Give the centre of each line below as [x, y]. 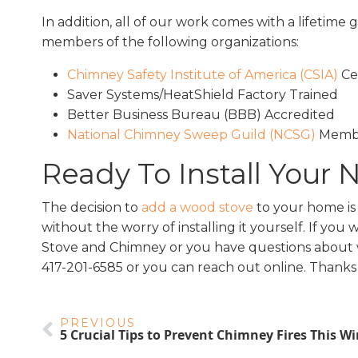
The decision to [91, 208]
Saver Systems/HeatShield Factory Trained [204, 95]
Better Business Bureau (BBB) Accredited [201, 115]
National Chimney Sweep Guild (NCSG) [191, 135]
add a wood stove [197, 208]
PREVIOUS [98, 323]
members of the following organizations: [172, 42]
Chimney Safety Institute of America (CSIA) [203, 75]
